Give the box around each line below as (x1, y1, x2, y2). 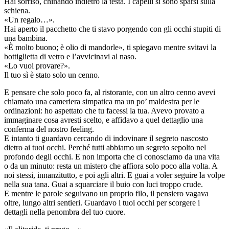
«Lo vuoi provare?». (4, 61, 70, 71)
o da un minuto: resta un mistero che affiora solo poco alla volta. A (4, 162, 217, 171)
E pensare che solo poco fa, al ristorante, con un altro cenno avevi (4, 88, 215, 97)
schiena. (4, 6, 30, 15)
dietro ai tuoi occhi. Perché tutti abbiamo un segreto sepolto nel (4, 143, 206, 152)
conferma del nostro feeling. (4, 125, 94, 134)
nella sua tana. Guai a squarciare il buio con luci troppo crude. (4, 180, 203, 189)
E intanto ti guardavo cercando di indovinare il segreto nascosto (4, 134, 208, 143)
